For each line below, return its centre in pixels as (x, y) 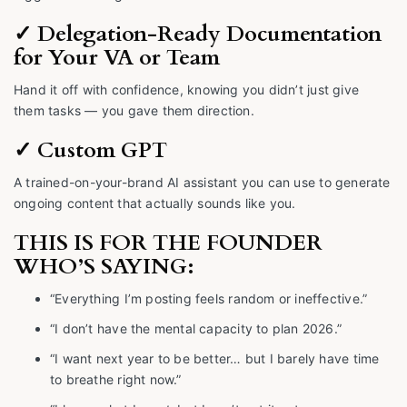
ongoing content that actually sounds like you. (155, 203)
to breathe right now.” (116, 380)
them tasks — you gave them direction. (134, 111)
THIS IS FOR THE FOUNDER (168, 243)
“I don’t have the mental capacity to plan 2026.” (196, 329)
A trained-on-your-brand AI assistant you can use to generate (202, 183)
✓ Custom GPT (93, 151)
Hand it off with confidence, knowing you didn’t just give (186, 90)
